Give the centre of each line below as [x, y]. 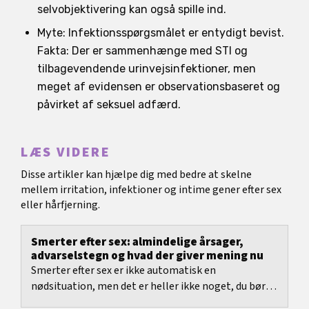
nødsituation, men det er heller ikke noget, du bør [148, 287]
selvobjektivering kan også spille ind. [132, 9]
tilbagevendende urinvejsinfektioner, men [147, 68]
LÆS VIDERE [66, 153]
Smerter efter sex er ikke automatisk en [123, 271]
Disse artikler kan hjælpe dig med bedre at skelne [136, 175]
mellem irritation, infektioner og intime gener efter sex [151, 190]
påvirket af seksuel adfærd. [109, 104]
